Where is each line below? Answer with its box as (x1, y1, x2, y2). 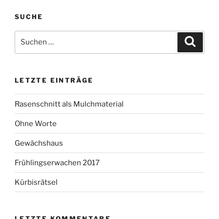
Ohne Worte (15, 119, 57, 128)
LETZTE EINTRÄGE (15, 76, 94, 84)
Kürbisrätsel (15, 177, 58, 187)
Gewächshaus (15, 138, 63, 148)
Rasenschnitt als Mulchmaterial (15, 99, 124, 109)
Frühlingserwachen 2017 (15, 158, 100, 167)
